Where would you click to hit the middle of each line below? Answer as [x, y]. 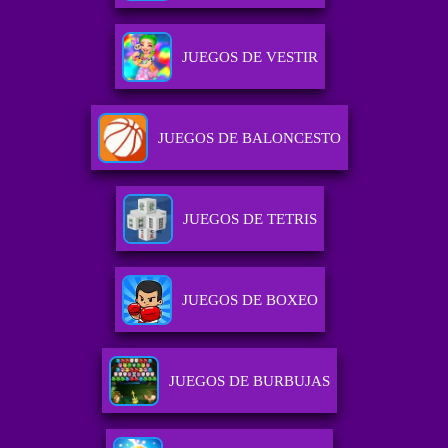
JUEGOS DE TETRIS [249, 219]
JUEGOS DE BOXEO [249, 300]
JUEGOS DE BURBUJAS [250, 381]
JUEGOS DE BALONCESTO [250, 138]
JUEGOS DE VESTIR [249, 57]
